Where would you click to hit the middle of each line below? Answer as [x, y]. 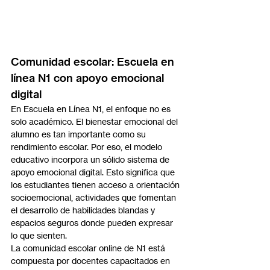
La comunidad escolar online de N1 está [89, 248]
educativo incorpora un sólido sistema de [91, 160]
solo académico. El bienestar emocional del [96, 122]
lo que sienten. [39, 236]
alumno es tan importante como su [80, 134]
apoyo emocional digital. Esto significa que [94, 172]
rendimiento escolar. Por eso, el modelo [88, 147]
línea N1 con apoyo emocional [89, 78]
